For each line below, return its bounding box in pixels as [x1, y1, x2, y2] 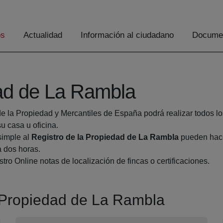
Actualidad [23, 30, 62, 40]
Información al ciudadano [81, 30, 174, 40]
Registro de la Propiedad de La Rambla [31, 133, 179, 142]
